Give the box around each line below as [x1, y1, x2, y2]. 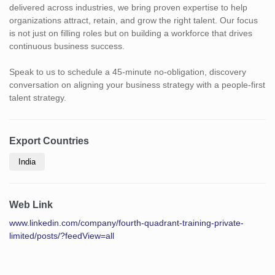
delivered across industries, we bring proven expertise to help [9, 2, 247, 12]
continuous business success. [9, 41, 125, 51]
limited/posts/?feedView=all [9, 230, 114, 241]
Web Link [9, 199, 53, 210]
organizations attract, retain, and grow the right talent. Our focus [9, 15, 258, 25]
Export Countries [9, 135, 89, 146]
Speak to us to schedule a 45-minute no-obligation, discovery [9, 66, 246, 77]
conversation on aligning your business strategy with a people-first [9, 79, 265, 90]
